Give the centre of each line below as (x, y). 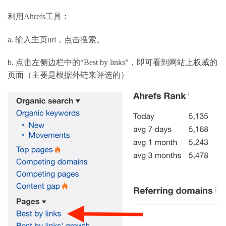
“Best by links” (104, 63)
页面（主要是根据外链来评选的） (68, 75)
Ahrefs (35, 16)
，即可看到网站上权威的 (173, 63)
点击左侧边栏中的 (48, 63)
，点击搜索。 (80, 39)
